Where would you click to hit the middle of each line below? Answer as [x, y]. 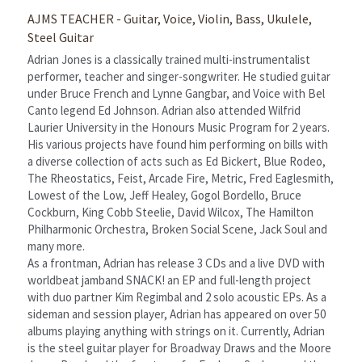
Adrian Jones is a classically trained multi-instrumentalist [169, 59]
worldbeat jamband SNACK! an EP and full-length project [169, 280]
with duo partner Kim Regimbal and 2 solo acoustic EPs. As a [177, 297]
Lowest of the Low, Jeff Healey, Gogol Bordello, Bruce [164, 195]
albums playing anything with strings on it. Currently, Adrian [176, 330]
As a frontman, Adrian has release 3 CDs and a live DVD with [176, 263]
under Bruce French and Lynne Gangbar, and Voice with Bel [176, 93]
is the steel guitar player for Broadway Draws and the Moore [179, 347]
